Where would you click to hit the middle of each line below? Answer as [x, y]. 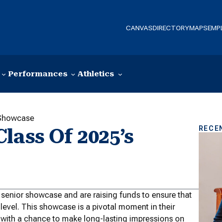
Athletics [96, 74]
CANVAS [139, 28]
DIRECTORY [171, 28]
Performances [37, 74]
